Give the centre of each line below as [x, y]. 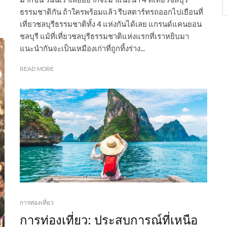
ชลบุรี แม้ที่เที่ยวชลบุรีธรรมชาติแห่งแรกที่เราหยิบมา [104, 36]
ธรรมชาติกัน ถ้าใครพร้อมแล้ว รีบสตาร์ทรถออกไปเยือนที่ [111, 12]
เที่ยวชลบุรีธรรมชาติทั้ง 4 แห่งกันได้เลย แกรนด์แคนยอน [111, 24]
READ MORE [37, 69]
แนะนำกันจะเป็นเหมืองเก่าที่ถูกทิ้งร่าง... [82, 48]
